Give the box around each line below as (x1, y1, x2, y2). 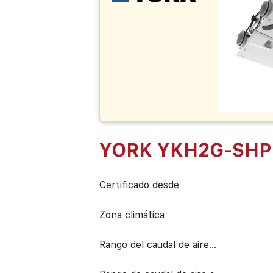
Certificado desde (99, 179, 180, 191)
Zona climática (99, 208, 165, 221)
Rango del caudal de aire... (99, 238, 217, 250)
